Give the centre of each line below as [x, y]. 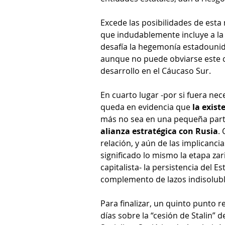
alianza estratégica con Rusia [159, 131]
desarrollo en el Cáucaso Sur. [156, 71]
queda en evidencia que [146, 107]
